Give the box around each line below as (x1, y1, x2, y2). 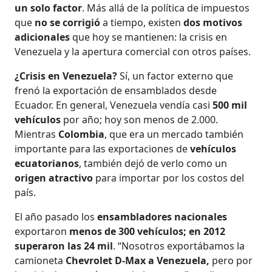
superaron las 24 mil (15, 239, 114, 253)
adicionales (15, 30, 73, 44)
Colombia (58, 127, 105, 141)
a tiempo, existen (100, 15, 184, 29)
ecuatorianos (15, 156, 80, 170)
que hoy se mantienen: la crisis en (72, 30, 228, 44)
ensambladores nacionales (97, 209, 228, 223)
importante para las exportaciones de (15, 141, 191, 155)
